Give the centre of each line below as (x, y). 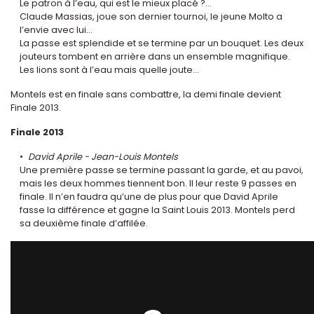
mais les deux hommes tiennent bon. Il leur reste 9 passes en (158, 184)
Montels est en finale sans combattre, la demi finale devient (146, 95)
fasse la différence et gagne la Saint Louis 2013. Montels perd (157, 210)
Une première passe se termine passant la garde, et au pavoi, (161, 170)
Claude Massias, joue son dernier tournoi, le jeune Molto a (151, 17)
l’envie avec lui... (56, 30)
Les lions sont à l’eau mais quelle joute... (109, 70)
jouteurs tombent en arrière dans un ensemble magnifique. (155, 57)
